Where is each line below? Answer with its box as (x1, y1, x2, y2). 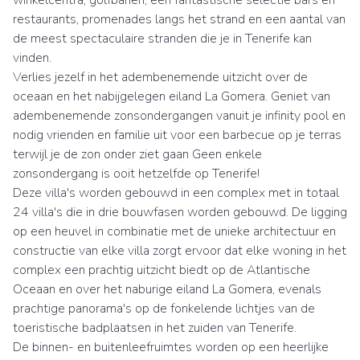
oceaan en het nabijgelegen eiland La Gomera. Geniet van (13, 87, 330, 105)
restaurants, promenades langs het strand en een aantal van (13, 10, 346, 28)
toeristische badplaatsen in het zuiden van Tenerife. (13, 318, 297, 337)
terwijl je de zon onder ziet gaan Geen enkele (13, 145, 262, 163)
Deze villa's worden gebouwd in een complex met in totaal (13, 183, 339, 202)
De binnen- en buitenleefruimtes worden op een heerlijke (13, 337, 329, 356)
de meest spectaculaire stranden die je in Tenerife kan (13, 29, 312, 47)
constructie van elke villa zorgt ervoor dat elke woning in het (13, 241, 346, 260)
